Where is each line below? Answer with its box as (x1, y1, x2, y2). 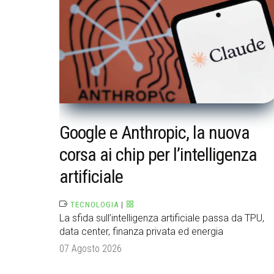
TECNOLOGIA (70, 200, 119, 210)
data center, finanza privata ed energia (59, 226, 223, 238)
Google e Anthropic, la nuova (59, 122, 250, 144)
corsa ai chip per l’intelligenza (59, 144, 257, 166)
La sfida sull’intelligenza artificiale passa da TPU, (59, 212, 264, 224)
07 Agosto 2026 (59, 243, 122, 255)
